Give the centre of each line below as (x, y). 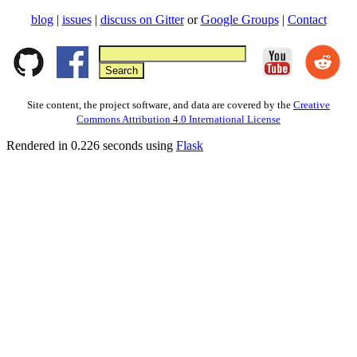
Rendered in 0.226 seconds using (91, 146)
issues (76, 20)
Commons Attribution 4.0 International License (178, 120)
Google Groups (239, 20)
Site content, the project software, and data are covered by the (160, 105)
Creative (312, 105)
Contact (307, 20)
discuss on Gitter (142, 20)
